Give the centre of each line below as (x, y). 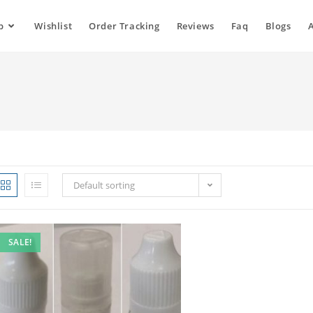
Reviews (195, 26)
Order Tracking (124, 26)
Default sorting (104, 185)
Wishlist (53, 26)
